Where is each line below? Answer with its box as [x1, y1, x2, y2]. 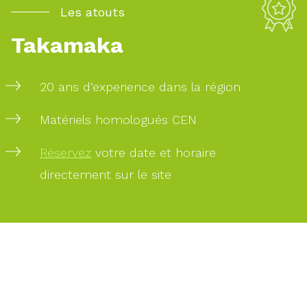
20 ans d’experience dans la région [40, 79, 241, 94]
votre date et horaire [91, 145, 216, 160]
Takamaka [11, 32, 123, 58]
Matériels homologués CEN [40, 112, 197, 127]
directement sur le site [40, 167, 171, 182]
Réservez [40, 145, 91, 160]
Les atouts [60, 5, 125, 19]
